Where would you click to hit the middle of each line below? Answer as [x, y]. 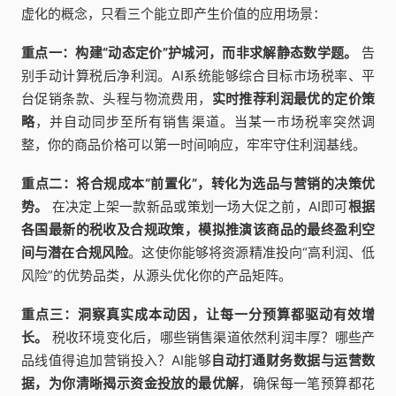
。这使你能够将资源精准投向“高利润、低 [252, 253]
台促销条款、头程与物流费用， [117, 99]
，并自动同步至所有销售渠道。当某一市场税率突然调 [206, 122]
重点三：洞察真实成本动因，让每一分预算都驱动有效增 [198, 315]
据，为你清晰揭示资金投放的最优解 [130, 384]
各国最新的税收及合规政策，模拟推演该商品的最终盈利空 [198, 230]
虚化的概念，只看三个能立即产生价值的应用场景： [174, 14]
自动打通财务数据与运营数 [293, 361]
